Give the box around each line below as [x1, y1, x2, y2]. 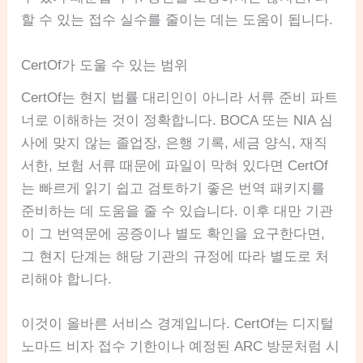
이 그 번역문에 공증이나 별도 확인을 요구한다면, [21, 225, 326, 241]
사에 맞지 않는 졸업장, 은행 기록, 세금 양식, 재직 [21, 135, 328, 151]
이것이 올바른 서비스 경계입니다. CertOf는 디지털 [21, 315, 335, 331]
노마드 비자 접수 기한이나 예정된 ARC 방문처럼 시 [21, 338, 340, 354]
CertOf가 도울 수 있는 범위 [21, 57, 189, 73]
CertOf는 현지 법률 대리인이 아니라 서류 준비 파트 [21, 89, 339, 105]
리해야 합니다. [21, 271, 113, 287]
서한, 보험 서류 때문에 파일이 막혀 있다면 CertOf [21, 157, 329, 173]
